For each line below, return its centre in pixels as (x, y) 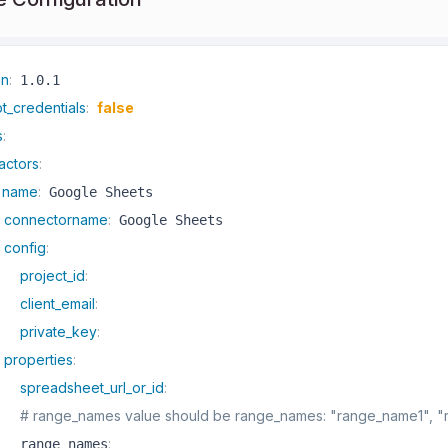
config (24, 247)
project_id (52, 275)
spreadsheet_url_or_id (91, 387)
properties (38, 359)
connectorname (55, 219)
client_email (57, 303)
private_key (58, 331)
